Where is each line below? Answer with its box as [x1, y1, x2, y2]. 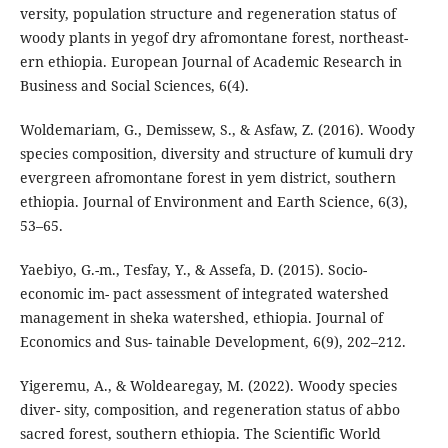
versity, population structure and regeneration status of [19, 4, 396, 24]
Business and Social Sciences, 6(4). [19, 76, 249, 96]
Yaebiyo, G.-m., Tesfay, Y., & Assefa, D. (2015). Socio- [19, 260, 367, 280]
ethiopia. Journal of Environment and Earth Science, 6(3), [19, 192, 408, 212]
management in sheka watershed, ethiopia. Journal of [19, 308, 383, 328]
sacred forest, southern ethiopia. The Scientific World [19, 424, 381, 444]
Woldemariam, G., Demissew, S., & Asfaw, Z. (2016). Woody [19, 120, 415, 140]
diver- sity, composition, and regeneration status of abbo [19, 400, 400, 420]
